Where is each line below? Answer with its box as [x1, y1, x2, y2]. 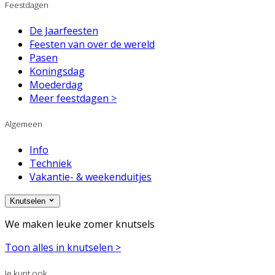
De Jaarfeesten [29, 23, 98, 37]
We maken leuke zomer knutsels [5, 217, 155, 231]
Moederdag [29, 77, 83, 91]
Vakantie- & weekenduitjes [29, 170, 152, 184]
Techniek [29, 157, 72, 171]
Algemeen [5, 118, 42, 130]
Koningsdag [29, 64, 85, 78]
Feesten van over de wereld [29, 37, 155, 51]
